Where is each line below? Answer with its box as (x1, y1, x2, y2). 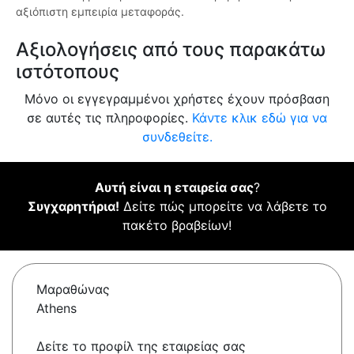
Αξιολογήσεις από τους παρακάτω (16, 38, 326, 62)
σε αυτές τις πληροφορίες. (27, 110, 192, 126)
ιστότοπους (16, 60, 119, 84)
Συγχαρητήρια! (27, 198, 119, 215)
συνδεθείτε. (141, 129, 213, 145)
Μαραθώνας (36, 281, 110, 298)
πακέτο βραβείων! (122, 217, 232, 234)
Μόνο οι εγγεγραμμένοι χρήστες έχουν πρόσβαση (24, 91, 330, 107)
